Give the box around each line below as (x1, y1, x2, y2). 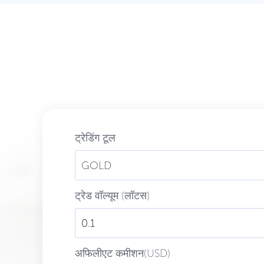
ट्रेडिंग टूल (75, 131, 115, 144)
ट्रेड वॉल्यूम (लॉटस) (75, 189, 150, 202)
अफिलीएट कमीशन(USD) (75, 247, 170, 260)
